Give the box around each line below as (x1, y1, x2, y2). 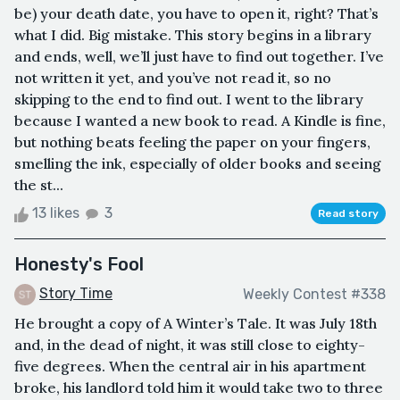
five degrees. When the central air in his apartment (14, 357, 366, 376)
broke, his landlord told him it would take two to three (14, 379, 383, 397)
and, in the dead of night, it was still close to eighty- (14, 336, 365, 354)
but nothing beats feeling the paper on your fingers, (14, 133, 371, 152)
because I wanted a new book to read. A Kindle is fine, (14, 112, 386, 130)
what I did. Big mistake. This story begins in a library (14, 26, 371, 45)
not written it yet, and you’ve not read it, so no (14, 69, 331, 87)
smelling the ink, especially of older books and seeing (14, 154, 381, 173)
